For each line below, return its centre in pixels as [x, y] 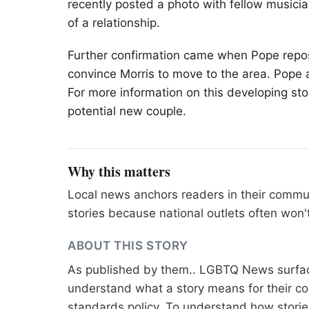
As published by [114, 270]
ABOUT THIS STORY [128, 246]
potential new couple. [127, 111]
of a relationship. [114, 22]
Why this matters [119, 172]
